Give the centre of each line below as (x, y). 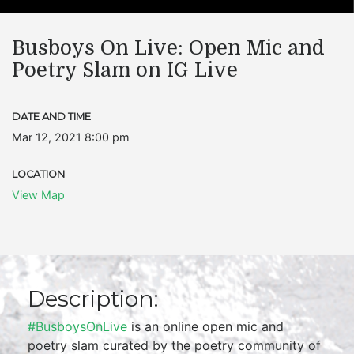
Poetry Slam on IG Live (125, 70)
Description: (93, 299)
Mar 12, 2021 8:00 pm (71, 137)
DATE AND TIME (51, 117)
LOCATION (38, 174)
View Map (38, 195)
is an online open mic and (205, 326)
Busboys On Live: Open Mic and (168, 48)
